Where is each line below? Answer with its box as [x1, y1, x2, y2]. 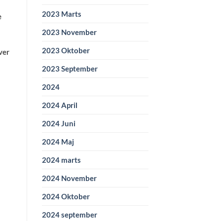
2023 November [41, 28, 97, 37]
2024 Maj [41, 137, 74, 147]
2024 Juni [41, 119, 75, 128]
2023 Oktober [41, 46, 90, 55]
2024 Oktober [41, 192, 90, 201]
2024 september [41, 210, 97, 220]
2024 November [41, 174, 97, 183]
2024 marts [41, 155, 81, 165]
